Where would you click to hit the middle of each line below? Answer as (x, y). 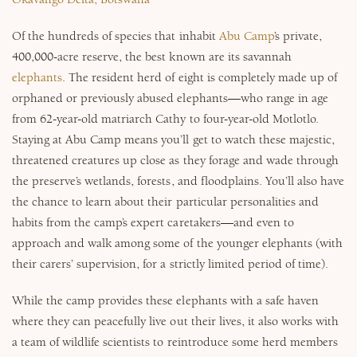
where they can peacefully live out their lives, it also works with (176, 322)
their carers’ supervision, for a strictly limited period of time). (171, 265)
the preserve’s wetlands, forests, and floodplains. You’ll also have (178, 182)
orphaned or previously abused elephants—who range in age (170, 99)
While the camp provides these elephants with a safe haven (165, 301)
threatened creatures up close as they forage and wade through (175, 161)
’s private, (298, 37)
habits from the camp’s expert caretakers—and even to (153, 223)
